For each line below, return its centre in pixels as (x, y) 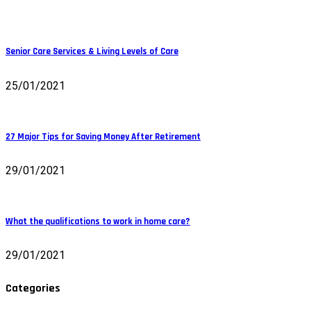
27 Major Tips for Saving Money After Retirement (103, 137)
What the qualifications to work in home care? (98, 222)
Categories (33, 288)
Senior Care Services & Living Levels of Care (92, 52)
